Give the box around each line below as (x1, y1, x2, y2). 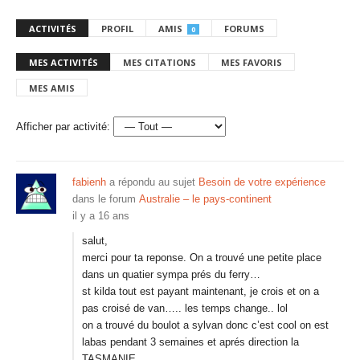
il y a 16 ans (72, 210, 129, 222)
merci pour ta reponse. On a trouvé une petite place (82, 252, 321, 264)
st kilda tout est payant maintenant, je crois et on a (82, 285, 319, 297)
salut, (82, 235, 108, 247)
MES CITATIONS (123, 56, 196, 68)
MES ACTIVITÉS (29, 56, 98, 68)
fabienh (72, 176, 106, 188)
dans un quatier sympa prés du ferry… (82, 268, 260, 280)
